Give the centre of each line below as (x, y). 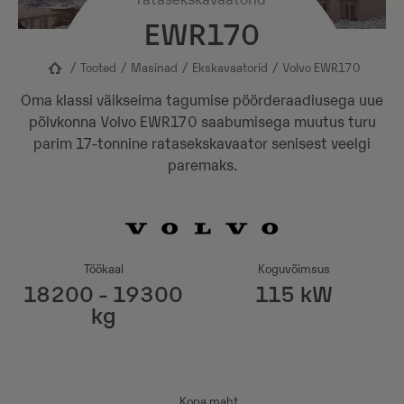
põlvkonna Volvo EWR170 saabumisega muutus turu (202, 123)
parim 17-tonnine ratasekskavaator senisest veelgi (202, 144)
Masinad (154, 68)
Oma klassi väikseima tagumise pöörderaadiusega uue (202, 101)
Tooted (98, 68)
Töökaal (103, 269)
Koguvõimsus (294, 269)
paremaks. (202, 166)
